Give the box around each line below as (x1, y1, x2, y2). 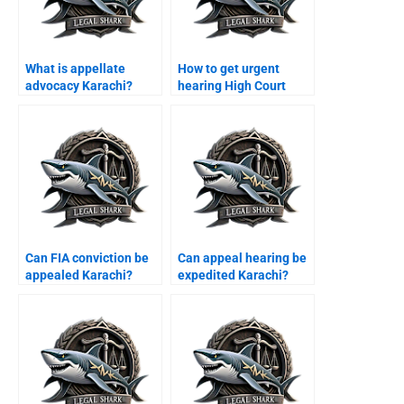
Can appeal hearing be (178, 251, 307, 266)
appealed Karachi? (25, 268, 133, 283)
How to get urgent (178, 61, 280, 77)
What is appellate (25, 61, 125, 77)
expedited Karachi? (178, 268, 289, 283)
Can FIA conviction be (25, 251, 149, 266)
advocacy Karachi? (25, 78, 133, 94)
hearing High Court (178, 78, 286, 94)
